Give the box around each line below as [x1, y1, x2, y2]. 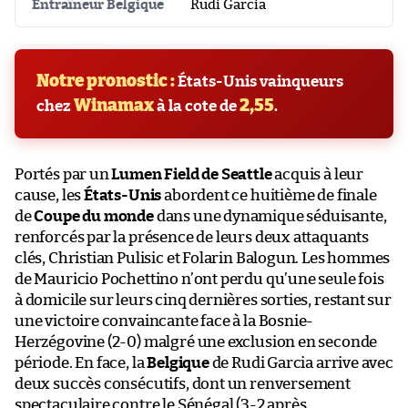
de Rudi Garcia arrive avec [209, 354, 393, 371]
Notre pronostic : [36, 72, 175, 90]
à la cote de [154, 97, 240, 114]
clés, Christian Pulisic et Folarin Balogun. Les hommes [15, 250, 391, 266]
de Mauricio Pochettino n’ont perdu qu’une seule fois [15, 270, 384, 287]
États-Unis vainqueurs [175, 73, 343, 89]
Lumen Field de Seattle [111, 166, 272, 182]
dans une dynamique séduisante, [153, 208, 387, 224]
